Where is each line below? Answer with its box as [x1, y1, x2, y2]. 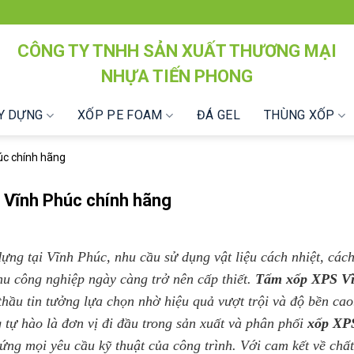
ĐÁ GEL [197, 107, 240, 122]
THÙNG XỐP [263, 107, 335, 122]
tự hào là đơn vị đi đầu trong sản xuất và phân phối [2, 315, 307, 331]
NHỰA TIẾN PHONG [101, 66, 253, 86]
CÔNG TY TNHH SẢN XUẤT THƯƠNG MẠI [17, 41, 337, 61]
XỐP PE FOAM [77, 107, 163, 122]
